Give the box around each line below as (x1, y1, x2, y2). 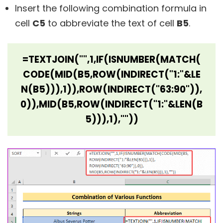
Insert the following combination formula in (15, 1, 207, 14)
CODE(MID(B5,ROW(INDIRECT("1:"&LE (22, 67, 201, 81)
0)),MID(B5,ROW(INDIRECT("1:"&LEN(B (20, 97, 203, 111)
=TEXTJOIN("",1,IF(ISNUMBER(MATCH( (22, 52, 201, 66)
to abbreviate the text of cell (45, 16, 177, 29)
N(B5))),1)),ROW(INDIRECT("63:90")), (21, 82, 202, 96)
